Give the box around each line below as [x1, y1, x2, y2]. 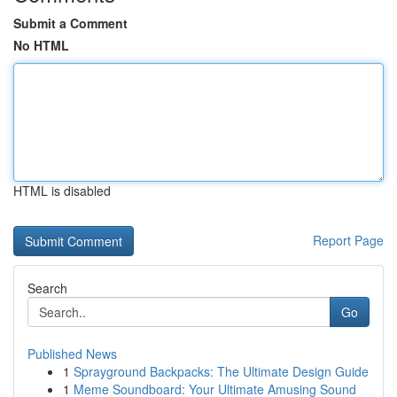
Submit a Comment [13, 14, 128, 32]
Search [27, 279, 67, 297]
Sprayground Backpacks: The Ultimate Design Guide [74, 362, 369, 380]
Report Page [313, 231, 384, 249]
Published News [27, 345, 117, 362]
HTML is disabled [13, 182, 111, 199]
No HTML [13, 36, 69, 54]
